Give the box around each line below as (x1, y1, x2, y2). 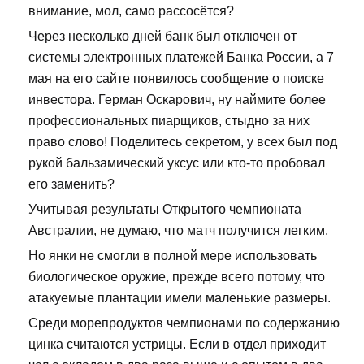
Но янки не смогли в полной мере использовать (28, 249, 317, 263)
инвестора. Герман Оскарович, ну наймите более (28, 93, 326, 107)
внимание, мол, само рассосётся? (28, 4, 234, 19)
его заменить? (28, 177, 115, 192)
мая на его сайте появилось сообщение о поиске (28, 71, 324, 86)
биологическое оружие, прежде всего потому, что (28, 270, 325, 284)
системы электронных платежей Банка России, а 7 (28, 50, 334, 65)
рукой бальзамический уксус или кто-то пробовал (28, 156, 325, 171)
